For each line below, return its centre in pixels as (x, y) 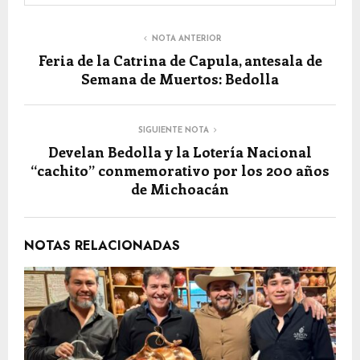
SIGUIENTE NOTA (174, 131)
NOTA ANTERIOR (186, 39)
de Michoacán (180, 189)
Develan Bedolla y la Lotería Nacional (180, 152)
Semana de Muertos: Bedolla (180, 79)
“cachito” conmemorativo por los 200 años (180, 171)
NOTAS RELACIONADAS (102, 246)
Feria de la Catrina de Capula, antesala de (180, 61)
